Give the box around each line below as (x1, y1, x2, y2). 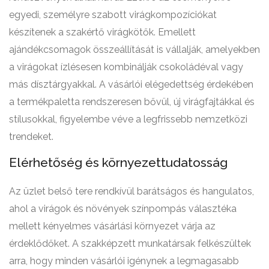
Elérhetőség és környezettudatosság (9, 155, 228, 171)
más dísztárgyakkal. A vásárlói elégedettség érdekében (9, 79, 253, 91)
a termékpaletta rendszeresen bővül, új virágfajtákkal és (9, 96, 255, 108)
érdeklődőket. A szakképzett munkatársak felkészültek (9, 238, 251, 250)
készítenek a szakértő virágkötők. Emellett (9, 26, 196, 38)
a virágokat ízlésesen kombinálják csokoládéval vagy (9, 61, 243, 73)
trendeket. (9, 131, 53, 143)
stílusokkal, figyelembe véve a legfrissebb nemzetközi (9, 113, 247, 125)
